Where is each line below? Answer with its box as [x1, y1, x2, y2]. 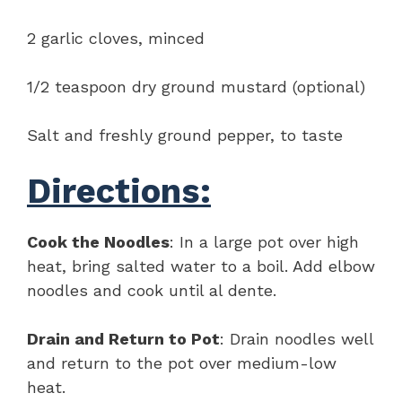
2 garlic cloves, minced [27, 28, 205, 48]
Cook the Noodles [27, 232, 170, 251]
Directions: [27, 170, 211, 211]
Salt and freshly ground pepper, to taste [27, 125, 343, 144]
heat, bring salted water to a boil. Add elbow [27, 256, 375, 275]
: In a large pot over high [170, 232, 359, 251]
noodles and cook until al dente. [27, 280, 276, 300]
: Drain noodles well [220, 328, 373, 348]
